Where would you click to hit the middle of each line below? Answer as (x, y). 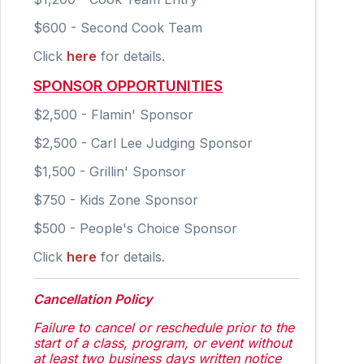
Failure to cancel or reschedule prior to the (164, 327)
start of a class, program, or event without (163, 342)
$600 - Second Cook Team (118, 27)
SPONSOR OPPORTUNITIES (128, 85)
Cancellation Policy (93, 299)
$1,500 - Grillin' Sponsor (110, 171)
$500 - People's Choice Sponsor (136, 228)
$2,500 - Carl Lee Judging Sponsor (143, 143)
